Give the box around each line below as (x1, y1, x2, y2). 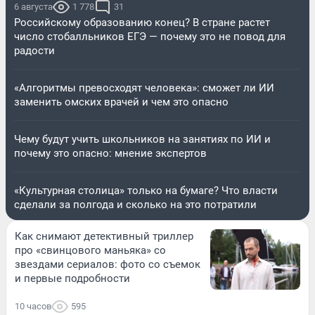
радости (14, 44, 55, 58)
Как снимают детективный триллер (15, 230, 193, 243)
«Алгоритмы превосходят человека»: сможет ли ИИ (14, 82, 274, 95)
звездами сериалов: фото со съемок (15, 258, 200, 271)
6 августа (14, 1, 53, 13)
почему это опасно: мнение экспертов (14, 147, 207, 160)
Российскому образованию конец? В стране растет (14, 16, 270, 30)
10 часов (15, 300, 51, 311)
